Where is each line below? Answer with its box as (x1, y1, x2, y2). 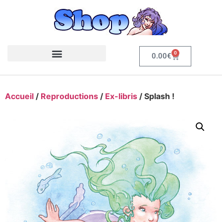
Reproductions (41, 91, 98, 101)
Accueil (5, 91, 34, 101)
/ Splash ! (137, 91, 174, 101)
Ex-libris (105, 91, 137, 101)
